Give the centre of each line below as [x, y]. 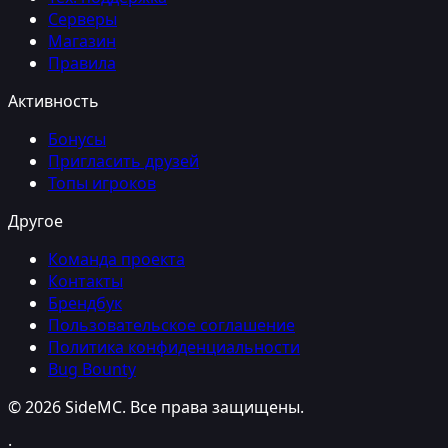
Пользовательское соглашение [171, 324]
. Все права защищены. [213, 406]
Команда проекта [116, 258]
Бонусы [77, 138]
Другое [35, 220]
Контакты [85, 280]
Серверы [82, 18]
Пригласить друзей [123, 160]
